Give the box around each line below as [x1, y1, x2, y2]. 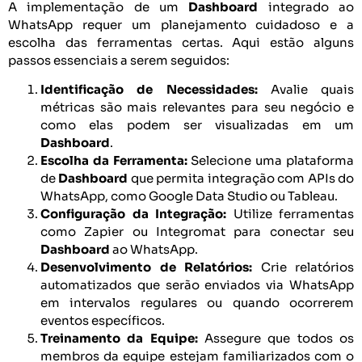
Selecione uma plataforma [187, 153, 355, 169]
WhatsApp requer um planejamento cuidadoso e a [8, 16, 354, 32]
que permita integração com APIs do [128, 170, 355, 187]
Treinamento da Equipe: [40, 330, 198, 347]
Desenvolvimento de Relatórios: [40, 259, 252, 276]
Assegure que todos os [197, 330, 355, 347]
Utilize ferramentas [226, 206, 354, 222]
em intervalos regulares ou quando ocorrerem [40, 295, 354, 311]
